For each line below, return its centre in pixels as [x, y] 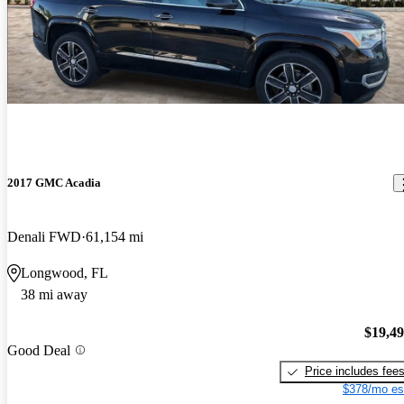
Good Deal [39, 350]
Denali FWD [44, 236]
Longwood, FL [64, 272]
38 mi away [54, 294]
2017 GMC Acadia [54, 183]
